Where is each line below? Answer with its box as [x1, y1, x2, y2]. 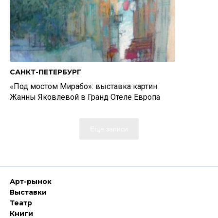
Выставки [10, 188, 47, 197]
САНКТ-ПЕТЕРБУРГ [10, 68, 81, 76]
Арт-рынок [10, 177, 52, 186]
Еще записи [90, 125, 128, 133]
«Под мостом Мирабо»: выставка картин [10, 82, 157, 91]
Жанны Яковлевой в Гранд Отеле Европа [10, 92, 160, 102]
